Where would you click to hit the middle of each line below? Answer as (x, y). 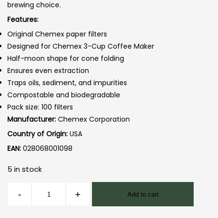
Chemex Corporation (93, 119)
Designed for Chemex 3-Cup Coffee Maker (81, 46)
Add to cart (143, 194)
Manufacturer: (32, 119)
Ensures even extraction (48, 71)
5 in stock (25, 170)
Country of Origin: (37, 134)
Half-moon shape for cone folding (66, 59)
